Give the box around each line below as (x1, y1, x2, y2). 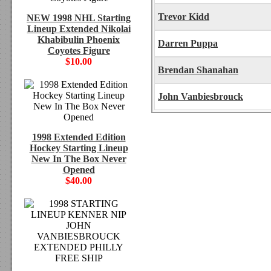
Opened (62, 165, 95, 175)
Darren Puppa (158, 38, 218, 48)
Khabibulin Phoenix (38, 34, 120, 45)
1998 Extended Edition (31, 132, 126, 142)
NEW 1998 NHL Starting (27, 13, 131, 23)
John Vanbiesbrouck (158, 91, 243, 102)
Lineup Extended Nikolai (27, 24, 131, 34)
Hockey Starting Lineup (29, 143, 128, 153)
